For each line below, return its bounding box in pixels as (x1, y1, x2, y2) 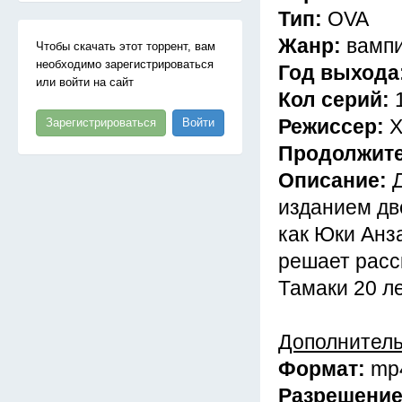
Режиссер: (278, 115, 389, 138)
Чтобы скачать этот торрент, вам (36, 39, 215, 53)
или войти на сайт (36, 75, 134, 89)
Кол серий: (278, 88, 395, 111)
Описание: (278, 169, 392, 192)
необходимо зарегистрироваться (36, 57, 214, 71)
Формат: (278, 357, 371, 380)
